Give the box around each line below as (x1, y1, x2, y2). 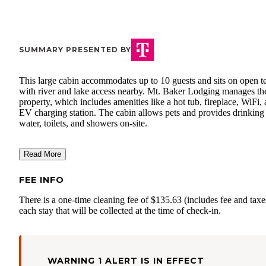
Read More (24, 150, 61, 159)
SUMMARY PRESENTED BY (19, 45, 131, 55)
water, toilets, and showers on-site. (19, 118, 147, 129)
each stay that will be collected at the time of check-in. (19, 205, 221, 216)
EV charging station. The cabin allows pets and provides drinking (19, 107, 264, 118)
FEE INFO (19, 175, 64, 186)
